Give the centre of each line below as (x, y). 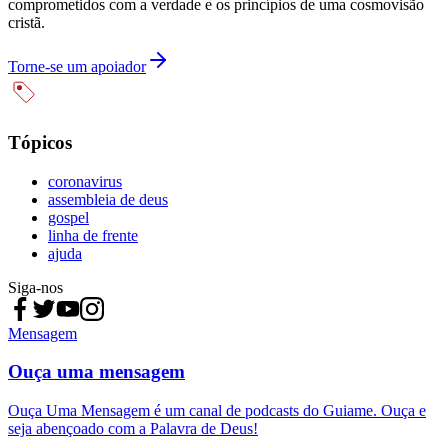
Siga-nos (35, 287)
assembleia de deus (108, 199)
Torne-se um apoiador (77, 67)
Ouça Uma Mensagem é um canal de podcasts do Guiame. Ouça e (217, 411)
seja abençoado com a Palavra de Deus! (133, 429)
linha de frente (93, 235)
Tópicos (40, 142)
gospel (68, 217)
